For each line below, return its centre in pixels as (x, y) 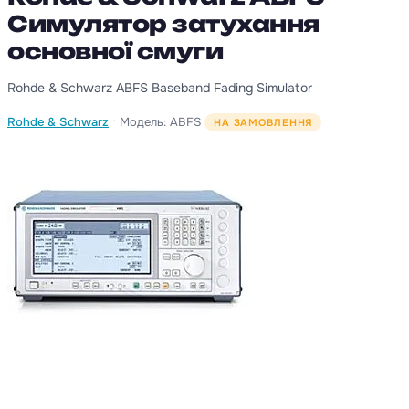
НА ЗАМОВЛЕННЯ (263, 123)
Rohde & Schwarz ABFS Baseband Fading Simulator (160, 88)
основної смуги (115, 52)
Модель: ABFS (160, 122)
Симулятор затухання (163, 24)
